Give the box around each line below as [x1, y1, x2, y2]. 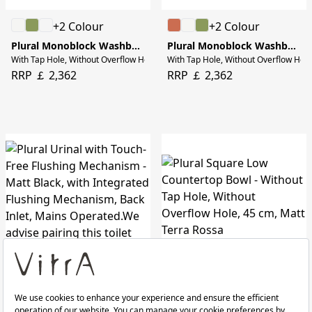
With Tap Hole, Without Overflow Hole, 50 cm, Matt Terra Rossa [11, 54, 254, 66]
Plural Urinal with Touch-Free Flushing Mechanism [136, 288, 144, 302]
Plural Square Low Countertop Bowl [292, 288, 300, 302]
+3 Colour [209, 268, 260, 284]
